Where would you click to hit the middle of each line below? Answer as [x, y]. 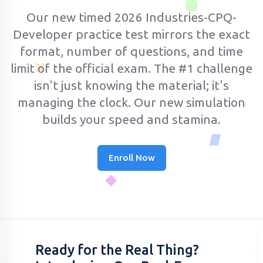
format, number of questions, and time [131, 51]
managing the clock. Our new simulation [131, 102]
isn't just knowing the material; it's [131, 85]
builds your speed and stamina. [131, 119]
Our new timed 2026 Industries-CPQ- [131, 17]
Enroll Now [131, 157]
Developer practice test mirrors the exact [131, 34]
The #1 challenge [203, 68]
